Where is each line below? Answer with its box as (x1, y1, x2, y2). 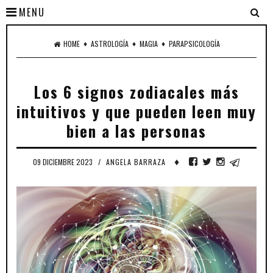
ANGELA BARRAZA (105, 157, 166, 167)
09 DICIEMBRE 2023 (32, 157, 94, 167)
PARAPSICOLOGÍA (168, 38, 220, 49)
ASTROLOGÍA (90, 38, 129, 49)
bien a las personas (66, 119, 207, 142)
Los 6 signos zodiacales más (34, 80, 239, 103)
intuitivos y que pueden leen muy (16, 100, 257, 122)
